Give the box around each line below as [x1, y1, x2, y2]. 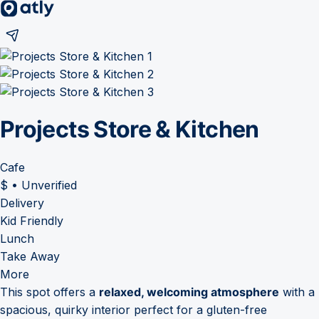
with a [279, 284, 315, 299]
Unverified [21, 177, 77, 192]
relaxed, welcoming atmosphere [99, 284, 279, 299]
